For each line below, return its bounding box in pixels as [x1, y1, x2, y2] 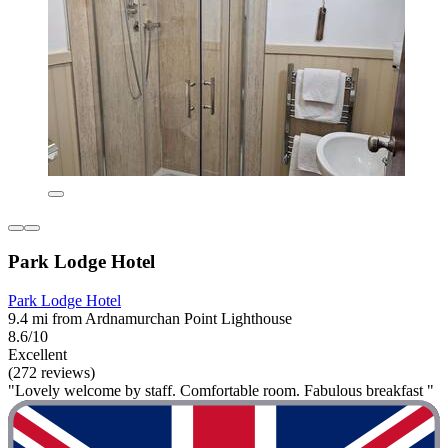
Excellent [8, 345, 67, 363]
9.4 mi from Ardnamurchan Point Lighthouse [8, 309, 292, 327]
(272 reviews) [8, 363, 95, 381]
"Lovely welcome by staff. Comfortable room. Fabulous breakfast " [8, 381, 434, 399]
